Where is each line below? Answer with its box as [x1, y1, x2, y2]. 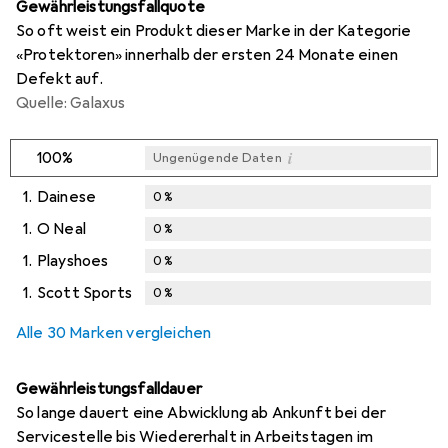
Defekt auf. [16, 69, 103, 90]
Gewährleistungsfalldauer [16, 379, 202, 400]
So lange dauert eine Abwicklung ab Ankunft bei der [16, 403, 387, 424]
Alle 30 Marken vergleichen [16, 323, 212, 344]
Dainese [37, 187, 97, 208]
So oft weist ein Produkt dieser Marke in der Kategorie [16, 21, 412, 42]
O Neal [37, 219, 86, 240]
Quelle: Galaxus [16, 93, 126, 114]
